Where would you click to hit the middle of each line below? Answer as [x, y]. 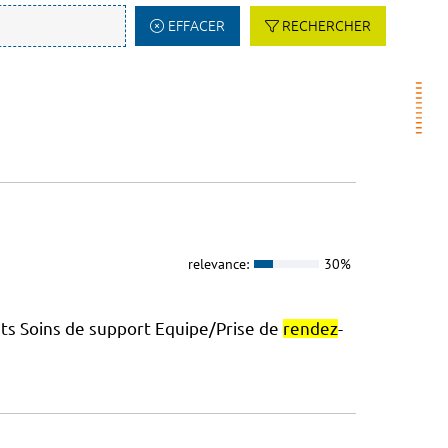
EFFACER [196, 26]
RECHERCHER [326, 26]
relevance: [218, 263]
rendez [310, 329]
